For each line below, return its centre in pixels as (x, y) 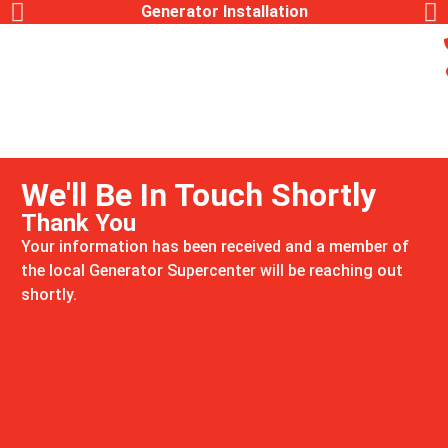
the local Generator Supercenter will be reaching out (212, 270)
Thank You (78, 223)
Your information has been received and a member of (215, 246)
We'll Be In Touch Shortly (198, 195)
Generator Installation (224, 11)
